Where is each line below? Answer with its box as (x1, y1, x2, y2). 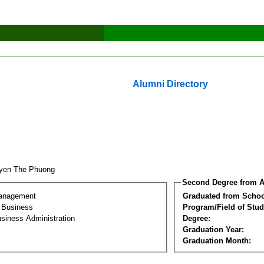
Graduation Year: (183, 225, 244, 234)
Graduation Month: (183, 236, 251, 245)
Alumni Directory (133, 79, 208, 89)
